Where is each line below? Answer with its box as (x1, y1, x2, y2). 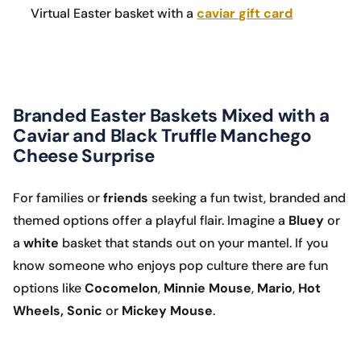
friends (103, 189, 151, 207)
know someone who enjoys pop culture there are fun (13, 257, 328, 275)
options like (13, 280, 85, 297)
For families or (13, 189, 103, 207)
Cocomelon (85, 280, 158, 297)
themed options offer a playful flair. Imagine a (13, 212, 288, 230)
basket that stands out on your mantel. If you (62, 234, 328, 252)
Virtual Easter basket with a (31, 5, 197, 23)
